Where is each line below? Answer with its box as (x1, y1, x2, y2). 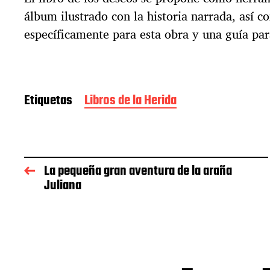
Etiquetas (24, 90, 72, 111)
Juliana (44, 175, 81, 196)
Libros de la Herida (84, 90, 177, 111)
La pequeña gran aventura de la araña (44, 161, 232, 182)
